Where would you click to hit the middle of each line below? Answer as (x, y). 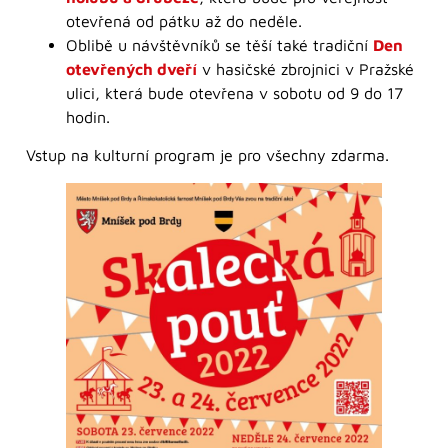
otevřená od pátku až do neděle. (184, 20)
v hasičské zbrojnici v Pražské (305, 68)
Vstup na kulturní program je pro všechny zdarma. (207, 155)
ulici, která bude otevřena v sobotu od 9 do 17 (234, 92)
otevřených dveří (131, 68)
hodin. (88, 116)
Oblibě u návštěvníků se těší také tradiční (219, 44)
